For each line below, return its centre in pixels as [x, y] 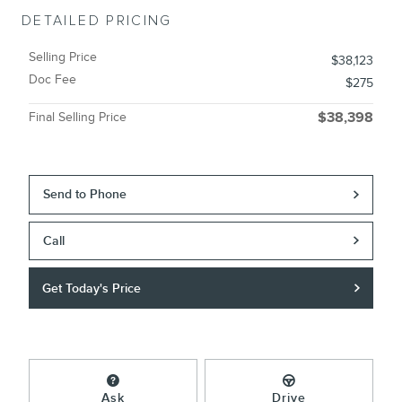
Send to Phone [85, 195]
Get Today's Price [92, 288]
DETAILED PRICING [97, 22]
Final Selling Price [78, 118]
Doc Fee [52, 80]
